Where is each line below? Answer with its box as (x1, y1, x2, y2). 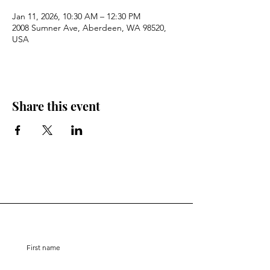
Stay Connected (41, 207, 152, 225)
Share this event (12, 98, 100, 114)
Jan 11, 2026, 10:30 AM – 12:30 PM (12, 11, 140, 22)
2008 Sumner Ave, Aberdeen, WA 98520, (12, 22, 166, 33)
